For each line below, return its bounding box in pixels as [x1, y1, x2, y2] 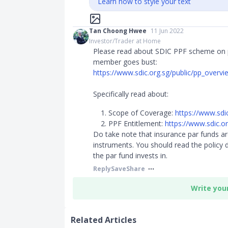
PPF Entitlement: [108, 119, 165, 128]
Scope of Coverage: [108, 108, 175, 118]
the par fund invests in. [93, 151, 167, 160]
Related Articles [71, 214, 136, 225]
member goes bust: [93, 57, 157, 67]
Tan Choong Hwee [89, 26, 147, 35]
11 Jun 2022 [151, 26, 184, 35]
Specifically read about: [93, 89, 168, 99]
